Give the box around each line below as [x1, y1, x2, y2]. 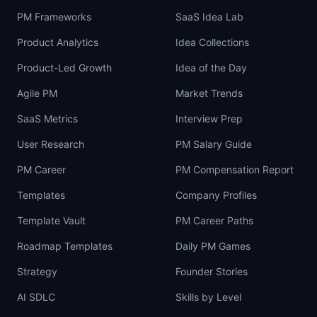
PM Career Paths [175, 214, 253, 226]
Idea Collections [175, 36, 249, 48]
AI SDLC [17, 291, 55, 303]
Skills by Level [175, 291, 241, 303]
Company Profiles [175, 189, 257, 201]
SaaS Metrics [17, 113, 78, 125]
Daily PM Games [175, 240, 250, 252]
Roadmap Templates [17, 240, 113, 252]
